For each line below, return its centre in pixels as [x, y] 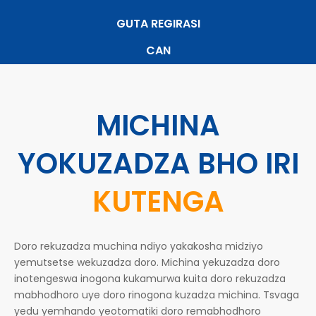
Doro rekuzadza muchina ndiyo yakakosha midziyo [139, 246]
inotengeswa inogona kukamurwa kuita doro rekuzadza [150, 279]
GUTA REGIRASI [158, 24]
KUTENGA [158, 202]
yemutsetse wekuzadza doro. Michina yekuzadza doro [147, 262]
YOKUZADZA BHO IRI [158, 164]
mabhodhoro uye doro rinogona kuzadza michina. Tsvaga [157, 295]
